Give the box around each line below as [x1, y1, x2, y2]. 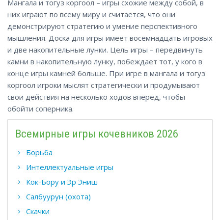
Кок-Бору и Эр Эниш [26, 177, 98, 187]
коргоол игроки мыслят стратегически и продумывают [7, 80, 200, 90]
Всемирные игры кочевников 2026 [15, 127, 178, 140]
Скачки [26, 206, 50, 216]
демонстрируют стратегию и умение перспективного [7, 21, 197, 31]
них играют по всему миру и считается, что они [7, 9, 175, 19]
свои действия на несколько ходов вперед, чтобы [7, 92, 185, 102]
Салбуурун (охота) [26, 192, 91, 201]
